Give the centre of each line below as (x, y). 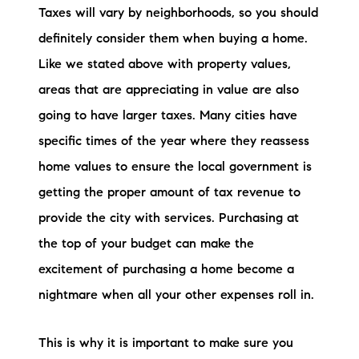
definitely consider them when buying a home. (173, 39)
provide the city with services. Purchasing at (169, 218)
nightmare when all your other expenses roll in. (176, 295)
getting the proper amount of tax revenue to (169, 193)
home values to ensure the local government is (175, 167)
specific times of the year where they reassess (174, 141)
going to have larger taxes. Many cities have (168, 116)
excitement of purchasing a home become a (166, 270)
